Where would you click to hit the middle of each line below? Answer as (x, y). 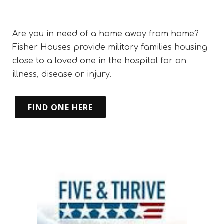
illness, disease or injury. (62, 75)
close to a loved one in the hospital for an (99, 61)
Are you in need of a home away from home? (106, 34)
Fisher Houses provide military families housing (110, 48)
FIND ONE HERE (60, 108)
